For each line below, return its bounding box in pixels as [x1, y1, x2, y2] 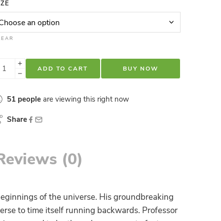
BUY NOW [122, 65, 158, 73]
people [18, 94, 41, 105]
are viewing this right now [41, 94, 129, 105]
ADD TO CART [37, 65, 88, 73]
